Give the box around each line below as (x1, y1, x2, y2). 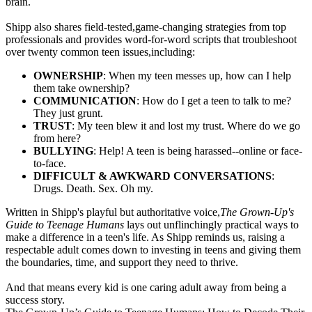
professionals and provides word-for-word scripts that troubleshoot (6, 33, 297, 45)
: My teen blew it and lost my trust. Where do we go (72, 119, 300, 132)
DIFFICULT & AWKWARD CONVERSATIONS (33, 169, 272, 182)
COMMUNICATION (33, 94, 136, 107)
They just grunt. (33, 107, 103, 119)
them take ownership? (33, 81, 130, 94)
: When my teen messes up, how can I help (103, 69, 291, 81)
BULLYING (33, 144, 93, 157)
